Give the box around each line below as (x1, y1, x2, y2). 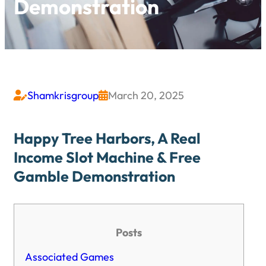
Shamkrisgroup (27, 88, 99, 102)
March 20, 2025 (108, 88, 184, 102)
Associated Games (25, 250, 114, 264)
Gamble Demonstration (14, 167, 175, 186)
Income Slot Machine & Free (14, 148, 201, 167)
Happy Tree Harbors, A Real (14, 129, 201, 148)
